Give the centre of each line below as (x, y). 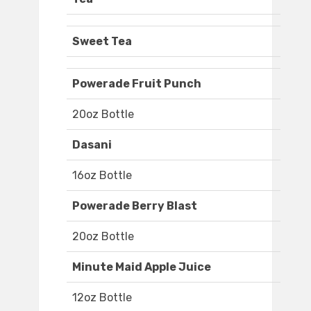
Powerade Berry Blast (135, 206)
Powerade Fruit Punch (137, 84)
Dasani (92, 145)
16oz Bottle (102, 176)
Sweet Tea (102, 42)
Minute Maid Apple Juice (142, 267)
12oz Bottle (102, 298)
